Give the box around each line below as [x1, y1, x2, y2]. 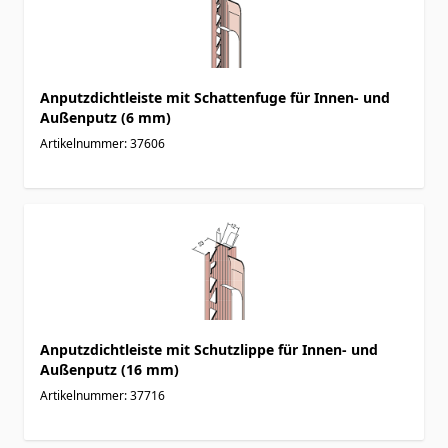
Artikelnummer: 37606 [40, 134, 165, 152]
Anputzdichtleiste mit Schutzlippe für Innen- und [40, 339, 378, 359]
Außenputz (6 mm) [40, 107, 171, 127]
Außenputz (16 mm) [40, 359, 179, 379]
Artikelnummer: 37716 [40, 386, 165, 404]
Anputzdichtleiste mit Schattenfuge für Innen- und [40, 87, 390, 107]
